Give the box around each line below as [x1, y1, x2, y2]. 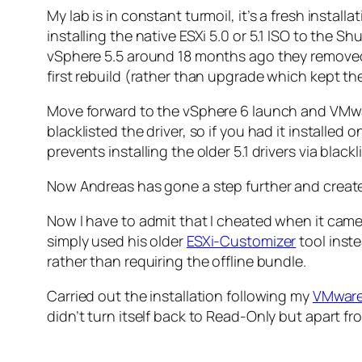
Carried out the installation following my [47, 286, 313, 306]
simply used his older [47, 231, 187, 251]
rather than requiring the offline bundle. [47, 251, 306, 271]
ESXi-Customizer [186, 231, 297, 251]
